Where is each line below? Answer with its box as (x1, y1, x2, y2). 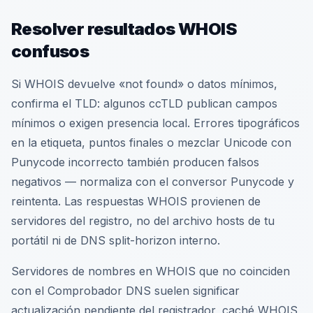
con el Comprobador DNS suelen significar (11, 284, 240, 298)
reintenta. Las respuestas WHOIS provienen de (11, 194, 261, 208)
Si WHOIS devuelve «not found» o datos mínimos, (11, 77, 277, 91)
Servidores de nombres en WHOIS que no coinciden (11, 264, 290, 278)
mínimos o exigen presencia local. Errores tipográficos (11, 116, 300, 130)
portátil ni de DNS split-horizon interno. (11, 233, 220, 247)
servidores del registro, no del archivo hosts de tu (11, 214, 275, 228)
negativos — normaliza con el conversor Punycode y (11, 175, 294, 189)
